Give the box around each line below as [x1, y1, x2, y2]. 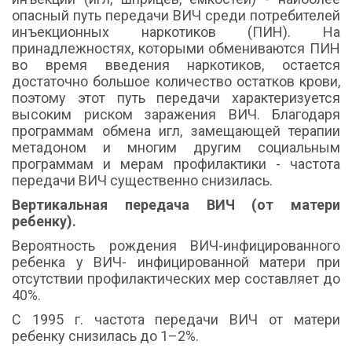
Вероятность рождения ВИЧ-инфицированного [12, 237, 340, 255]
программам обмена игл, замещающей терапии [12, 123, 340, 140]
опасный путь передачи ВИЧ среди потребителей [12, 7, 340, 24]
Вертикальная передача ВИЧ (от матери [12, 196, 340, 214]
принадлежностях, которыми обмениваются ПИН [12, 40, 340, 57]
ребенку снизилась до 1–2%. [12, 328, 199, 345]
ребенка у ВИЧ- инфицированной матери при [12, 254, 340, 271]
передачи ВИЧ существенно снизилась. [12, 172, 273, 189]
